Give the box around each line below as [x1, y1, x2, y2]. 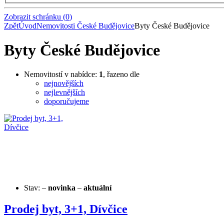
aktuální [83, 183, 111, 192]
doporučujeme [44, 97, 89, 106]
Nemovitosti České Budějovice [36, 21, 134, 30]
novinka [48, 183, 75, 192]
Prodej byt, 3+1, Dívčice [4, 202, 127, 216]
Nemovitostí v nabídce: [24, 70, 99, 79]
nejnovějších [44, 79, 83, 88]
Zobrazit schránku [4, 12, 61, 21]
